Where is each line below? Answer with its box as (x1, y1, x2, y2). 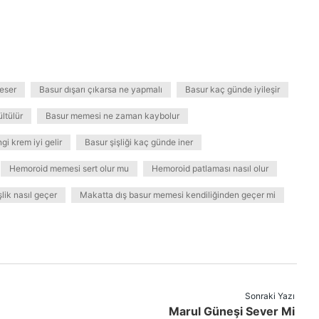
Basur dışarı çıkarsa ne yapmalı (39, 84, 162, 95)
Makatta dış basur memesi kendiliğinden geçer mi (80, 189, 276, 200)
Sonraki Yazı (245, 291, 295, 301)
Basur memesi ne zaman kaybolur (46, 110, 179, 121)
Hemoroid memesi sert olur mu (9, 163, 129, 174)
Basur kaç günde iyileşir (185, 84, 280, 95)
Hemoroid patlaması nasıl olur (152, 163, 268, 174)
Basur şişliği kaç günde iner (85, 137, 193, 147)
